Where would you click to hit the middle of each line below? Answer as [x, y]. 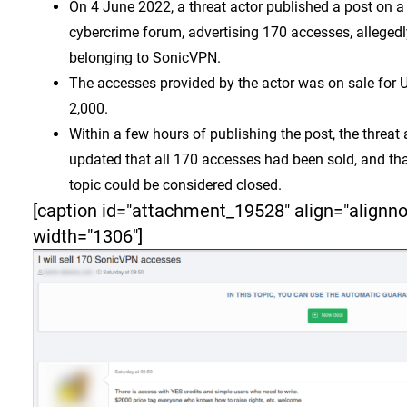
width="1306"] [88, 236]
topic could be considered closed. [175, 185]
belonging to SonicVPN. [145, 58]
